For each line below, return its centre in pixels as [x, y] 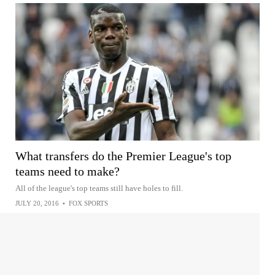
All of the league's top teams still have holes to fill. [99, 188]
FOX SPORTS [88, 203]
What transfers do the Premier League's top [123, 156]
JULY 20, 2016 [37, 203]
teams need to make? [68, 171]
